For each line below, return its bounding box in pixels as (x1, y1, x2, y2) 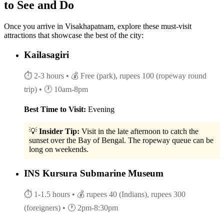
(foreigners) (24, 203, 60, 212)
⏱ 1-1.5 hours (24, 189, 70, 198)
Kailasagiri (24, 49, 69, 60)
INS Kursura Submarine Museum (24, 168, 163, 179)
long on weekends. (29, 144, 88, 153)
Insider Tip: (39, 126, 79, 135)
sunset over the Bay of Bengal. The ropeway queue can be (29, 135, 213, 144)
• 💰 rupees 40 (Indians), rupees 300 (72, 189, 185, 198)
